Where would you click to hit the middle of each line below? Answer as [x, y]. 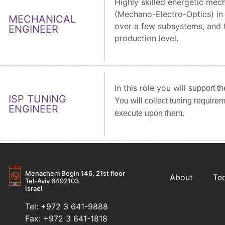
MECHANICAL [42, 19]
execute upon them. [149, 113]
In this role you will [151, 88]
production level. [147, 38]
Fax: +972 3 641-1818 [66, 219]
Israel [34, 189]
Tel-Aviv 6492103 [52, 181]
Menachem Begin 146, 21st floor [75, 174]
